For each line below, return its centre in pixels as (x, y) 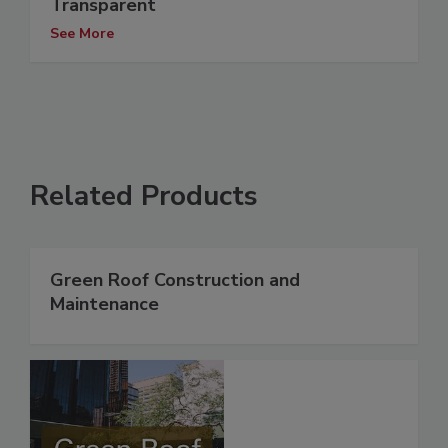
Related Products (144, 196)
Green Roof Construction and (175, 280)
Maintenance (104, 304)
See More (82, 34)
